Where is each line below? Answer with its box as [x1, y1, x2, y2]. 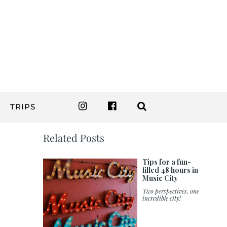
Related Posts [43, 131, 105, 145]
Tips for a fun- [142, 157, 192, 167]
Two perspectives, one [142, 187, 200, 196]
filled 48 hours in [142, 165, 199, 175]
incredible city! [142, 194, 181, 203]
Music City [142, 173, 178, 183]
